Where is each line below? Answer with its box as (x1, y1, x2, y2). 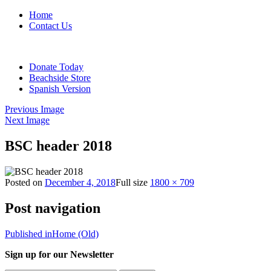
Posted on (5, 177, 45, 188)
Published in (5, 228, 52, 239)
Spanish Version (29, 83, 91, 94)
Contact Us (29, 21, 72, 31)
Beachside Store (29, 73, 91, 83)
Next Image (5, 115, 50, 125)
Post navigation (5, 200, 100, 216)
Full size (116, 177, 150, 188)
